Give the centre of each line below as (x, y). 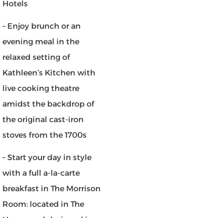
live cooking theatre (41, 88)
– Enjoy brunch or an (42, 26)
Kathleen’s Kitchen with (49, 73)
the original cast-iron (43, 119)
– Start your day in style (47, 158)
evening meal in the (41, 41)
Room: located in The (43, 204)
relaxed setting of (36, 57)
